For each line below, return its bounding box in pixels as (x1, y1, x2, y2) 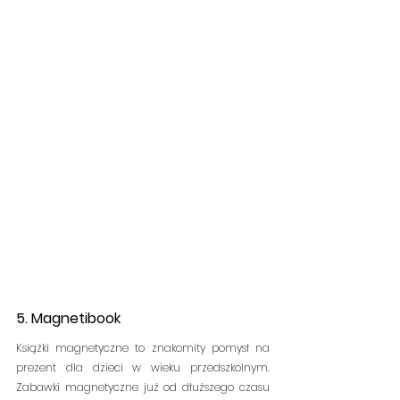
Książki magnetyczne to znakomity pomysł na (16, 340, 270, 356)
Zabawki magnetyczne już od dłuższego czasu (16, 379, 270, 396)
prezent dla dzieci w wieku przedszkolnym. (16, 360, 270, 376)
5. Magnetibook (16, 308, 124, 329)
